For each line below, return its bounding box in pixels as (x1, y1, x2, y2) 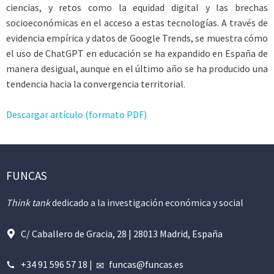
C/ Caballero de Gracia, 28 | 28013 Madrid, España (21, 227, 223, 240)
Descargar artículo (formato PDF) (6, 108, 147, 121)
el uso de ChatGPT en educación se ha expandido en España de (6, 46, 268, 59)
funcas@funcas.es (109, 258, 183, 271)
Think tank (6, 196, 50, 209)
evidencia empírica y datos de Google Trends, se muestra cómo (6, 31, 268, 44)
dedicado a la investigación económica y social (50, 196, 243, 209)
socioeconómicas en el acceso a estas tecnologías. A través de (6, 16, 268, 29)
